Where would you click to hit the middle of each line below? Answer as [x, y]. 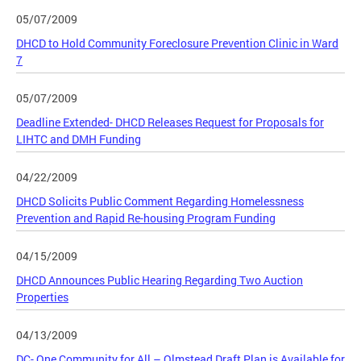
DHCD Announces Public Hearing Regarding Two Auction [160, 280]
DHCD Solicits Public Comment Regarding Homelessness [160, 201]
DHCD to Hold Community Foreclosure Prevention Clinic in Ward [177, 43]
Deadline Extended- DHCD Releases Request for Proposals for [170, 122]
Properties [42, 297]
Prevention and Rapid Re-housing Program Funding [146, 218]
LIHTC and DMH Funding [79, 139]
